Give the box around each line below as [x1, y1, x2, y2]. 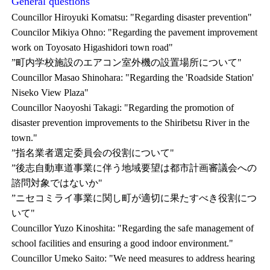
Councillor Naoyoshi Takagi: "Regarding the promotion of [11, 102, 234, 113]
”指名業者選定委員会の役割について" [11, 148, 175, 158]
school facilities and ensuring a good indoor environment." [11, 238, 234, 248]
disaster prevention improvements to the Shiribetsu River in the [11, 118, 250, 128]
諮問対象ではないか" [11, 178, 103, 188]
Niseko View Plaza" [11, 87, 89, 98]
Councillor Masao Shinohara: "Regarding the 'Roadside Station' [11, 72, 254, 83]
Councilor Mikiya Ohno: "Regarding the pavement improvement [11, 27, 258, 37]
